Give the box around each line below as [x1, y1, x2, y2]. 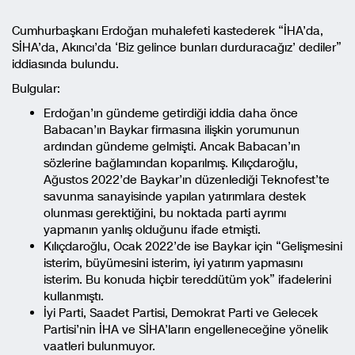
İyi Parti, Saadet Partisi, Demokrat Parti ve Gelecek [44, 305, 318, 321]
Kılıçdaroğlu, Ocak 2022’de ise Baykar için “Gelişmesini [44, 239, 342, 254]
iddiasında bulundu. [12, 56, 119, 72]
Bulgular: [12, 81, 60, 97]
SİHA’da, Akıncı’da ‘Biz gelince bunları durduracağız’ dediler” [12, 40, 342, 55]
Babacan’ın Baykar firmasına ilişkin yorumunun [44, 122, 300, 138]
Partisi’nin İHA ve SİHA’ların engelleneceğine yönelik [44, 322, 328, 338]
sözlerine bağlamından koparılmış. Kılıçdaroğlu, [44, 155, 298, 171]
